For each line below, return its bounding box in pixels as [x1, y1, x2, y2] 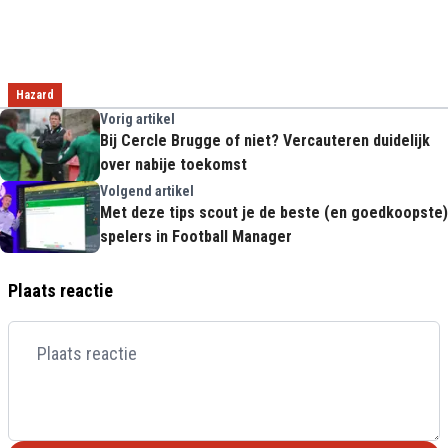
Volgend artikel [100, 183, 194, 199]
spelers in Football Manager [100, 227, 292, 246]
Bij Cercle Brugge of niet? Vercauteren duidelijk [100, 131, 430, 150]
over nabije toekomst [100, 155, 247, 174]
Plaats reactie [8, 280, 113, 301]
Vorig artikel [100, 111, 175, 127]
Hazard [16, 88, 54, 102]
